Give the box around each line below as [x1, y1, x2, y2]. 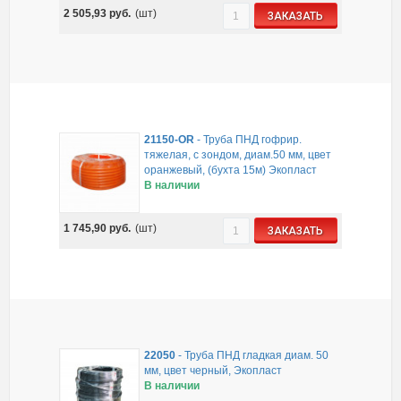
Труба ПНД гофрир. [203, 133, 303, 147]
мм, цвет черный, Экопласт [144, 363, 283, 377]
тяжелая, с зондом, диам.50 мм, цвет [144, 149, 332, 162]
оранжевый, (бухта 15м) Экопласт [144, 164, 318, 177]
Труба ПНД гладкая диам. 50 [184, 348, 329, 362]
